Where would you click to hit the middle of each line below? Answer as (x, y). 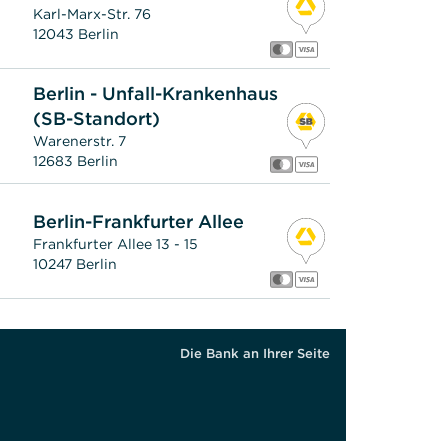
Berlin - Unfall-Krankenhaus (156, 93)
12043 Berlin (76, 33)
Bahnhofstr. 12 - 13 (96, 358)
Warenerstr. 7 (80, 141)
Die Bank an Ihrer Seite (255, 353)
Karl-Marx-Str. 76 (92, 13)
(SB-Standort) (97, 118)
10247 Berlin (75, 263)
